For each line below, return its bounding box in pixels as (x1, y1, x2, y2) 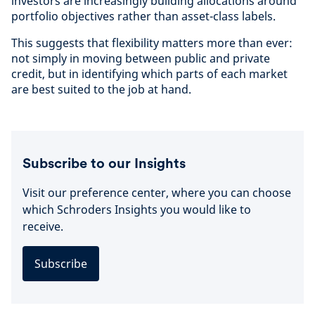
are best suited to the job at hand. (11, 81, 191, 97)
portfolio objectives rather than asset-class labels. (11, 8, 276, 24)
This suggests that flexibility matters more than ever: (11, 34, 292, 51)
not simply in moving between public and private (11, 50, 270, 66)
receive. (22, 218, 63, 234)
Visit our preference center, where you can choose (22, 184, 291, 200)
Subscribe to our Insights (22, 154, 186, 172)
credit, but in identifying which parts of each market (11, 65, 288, 82)
